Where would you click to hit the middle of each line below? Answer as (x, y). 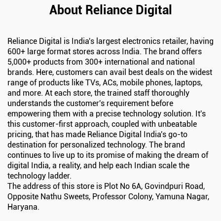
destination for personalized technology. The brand (96, 145)
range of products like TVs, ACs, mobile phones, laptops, (105, 82)
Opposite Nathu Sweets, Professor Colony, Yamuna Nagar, (108, 196)
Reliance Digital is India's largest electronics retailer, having (110, 41)
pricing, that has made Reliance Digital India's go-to (97, 134)
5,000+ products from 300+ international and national (101, 62)
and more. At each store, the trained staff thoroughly (98, 93)
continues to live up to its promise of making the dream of (108, 155)
